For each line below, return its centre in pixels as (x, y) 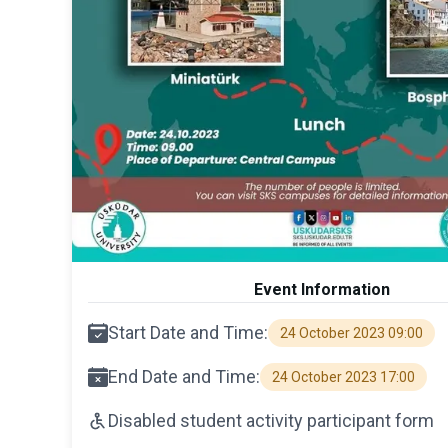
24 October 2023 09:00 (351, 332)
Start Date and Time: (188, 332)
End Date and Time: (184, 376)
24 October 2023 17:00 (343, 376)
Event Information (322, 289)
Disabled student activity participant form (271, 420)
